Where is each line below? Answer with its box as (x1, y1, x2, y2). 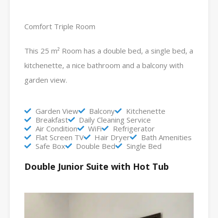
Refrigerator (112, 123, 155, 133)
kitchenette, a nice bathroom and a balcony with (24, 60, 183, 70)
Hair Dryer (94, 132, 130, 142)
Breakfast (35, 114, 68, 125)
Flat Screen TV (35, 132, 84, 142)
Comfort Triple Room (24, 21, 97, 31)
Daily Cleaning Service (79, 114, 151, 125)
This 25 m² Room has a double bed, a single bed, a (24, 45, 193, 55)
